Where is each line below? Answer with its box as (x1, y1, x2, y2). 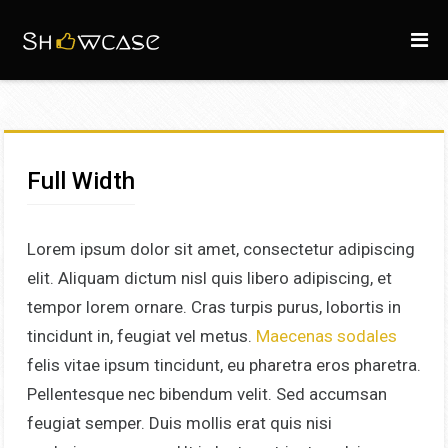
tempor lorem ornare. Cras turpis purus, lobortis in (26, 297, 401, 317)
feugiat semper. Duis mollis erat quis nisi (26, 413, 332, 433)
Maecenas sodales (255, 326, 397, 346)
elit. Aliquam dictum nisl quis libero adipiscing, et (26, 268, 392, 288)
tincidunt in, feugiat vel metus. (26, 326, 256, 346)
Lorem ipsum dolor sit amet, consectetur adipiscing (26, 239, 415, 259)
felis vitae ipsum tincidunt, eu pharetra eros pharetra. (26, 355, 421, 375)
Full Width (26, 167, 135, 195)
